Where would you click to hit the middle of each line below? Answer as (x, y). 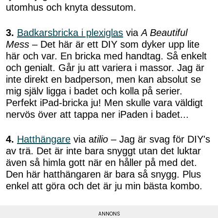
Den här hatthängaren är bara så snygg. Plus (103, 174)
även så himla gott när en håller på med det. (101, 163)
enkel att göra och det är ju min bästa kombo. (104, 186)
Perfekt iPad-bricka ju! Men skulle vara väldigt (104, 102)
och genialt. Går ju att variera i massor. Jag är (105, 67)
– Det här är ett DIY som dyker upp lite (114, 44)
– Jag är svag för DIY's (161, 139)
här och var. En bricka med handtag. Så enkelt (106, 56)
